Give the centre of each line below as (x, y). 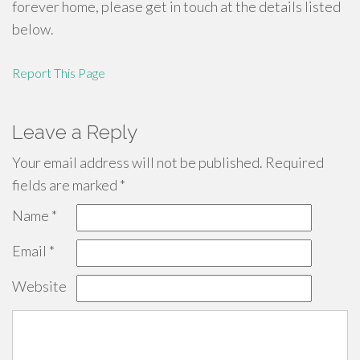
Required (293, 162)
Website (39, 286)
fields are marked (66, 185)
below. (33, 29)
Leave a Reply (75, 132)
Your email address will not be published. (137, 162)
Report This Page (59, 73)
